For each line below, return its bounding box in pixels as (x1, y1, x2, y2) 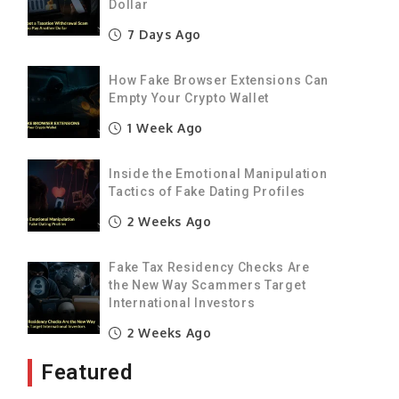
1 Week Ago (123, 119, 204, 135)
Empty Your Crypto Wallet (109, 90, 270, 105)
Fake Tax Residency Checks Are (109, 259, 310, 274)
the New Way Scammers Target (109, 277, 306, 292)
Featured (41, 359, 133, 385)
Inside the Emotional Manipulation (109, 166, 328, 181)
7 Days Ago (123, 26, 202, 42)
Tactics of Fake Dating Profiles (109, 183, 306, 199)
